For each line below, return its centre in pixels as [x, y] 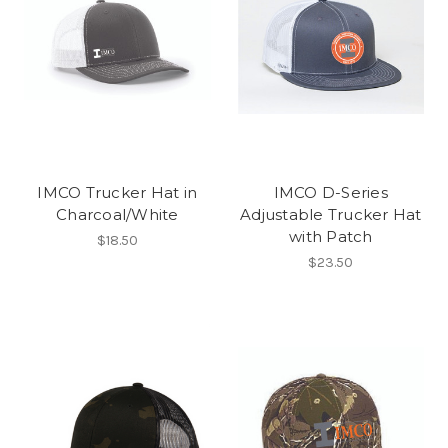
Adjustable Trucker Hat [331, 214]
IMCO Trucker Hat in [117, 192]
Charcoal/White [117, 214]
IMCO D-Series [330, 192]
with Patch [331, 236]
